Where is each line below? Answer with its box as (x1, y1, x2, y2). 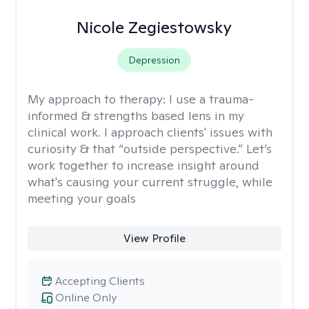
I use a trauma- (169, 91, 254, 107)
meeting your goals (28, 190, 136, 206)
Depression (128, 54, 181, 66)
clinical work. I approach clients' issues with (28, 124, 272, 140)
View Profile (123, 231, 186, 246)
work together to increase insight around (28, 157, 259, 173)
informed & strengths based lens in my (28, 108, 244, 123)
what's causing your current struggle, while (28, 174, 272, 190)
